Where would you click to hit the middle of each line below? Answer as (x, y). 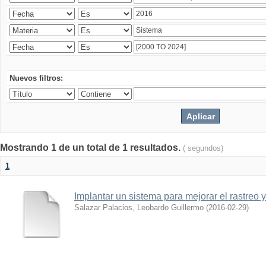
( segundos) (203, 148)
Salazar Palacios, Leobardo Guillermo (139, 208)
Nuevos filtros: (36, 78)
